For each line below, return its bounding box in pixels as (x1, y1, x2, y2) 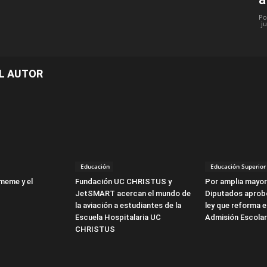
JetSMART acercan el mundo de (75, 188, 191, 198)
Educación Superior (209, 162, 266, 170)
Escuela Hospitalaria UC (75, 212, 161, 222)
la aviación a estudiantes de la (75, 200, 181, 210)
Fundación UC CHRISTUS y (75, 176, 172, 186)
